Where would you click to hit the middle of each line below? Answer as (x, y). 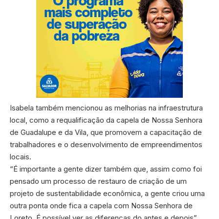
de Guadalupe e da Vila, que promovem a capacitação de (106, 132)
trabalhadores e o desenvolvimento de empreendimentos (106, 144)
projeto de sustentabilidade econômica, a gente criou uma (107, 193)
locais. (21, 156)
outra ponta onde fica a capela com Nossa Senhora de (101, 205)
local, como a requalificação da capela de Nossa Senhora (106, 120)
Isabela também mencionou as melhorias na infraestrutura (106, 108)
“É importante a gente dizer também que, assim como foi (106, 169)
